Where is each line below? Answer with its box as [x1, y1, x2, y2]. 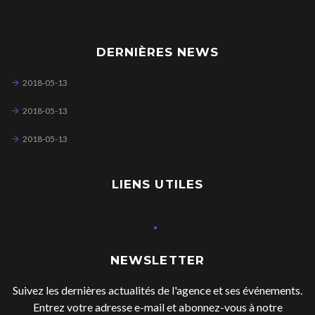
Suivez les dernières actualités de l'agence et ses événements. [13, 283, 302, 297]
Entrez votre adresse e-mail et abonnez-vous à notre [32, 300, 283, 314]
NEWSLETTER [110, 252, 205, 267]
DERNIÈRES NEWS [96, 44, 219, 59]
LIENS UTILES [112, 176, 203, 191]
